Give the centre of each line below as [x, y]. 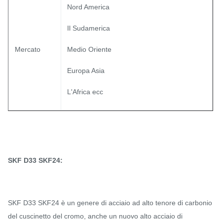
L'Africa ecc [85, 92]
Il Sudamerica [89, 28]
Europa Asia [86, 71]
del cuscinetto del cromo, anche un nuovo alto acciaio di [95, 216]
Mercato [28, 49]
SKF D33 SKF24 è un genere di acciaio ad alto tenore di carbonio [110, 203]
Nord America [88, 7]
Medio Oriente [89, 49]
